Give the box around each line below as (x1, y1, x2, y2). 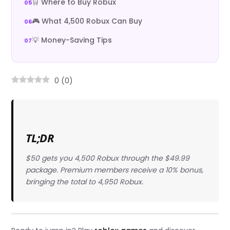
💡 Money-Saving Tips (32, 35, 112, 45)
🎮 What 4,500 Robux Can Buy (32, 16, 143, 26)
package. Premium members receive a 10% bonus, (25, 164, 203, 175)
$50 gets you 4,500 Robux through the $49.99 (25, 152, 189, 163)
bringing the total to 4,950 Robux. (25, 176, 143, 187)
